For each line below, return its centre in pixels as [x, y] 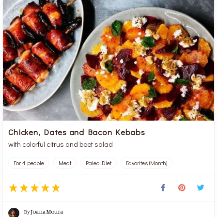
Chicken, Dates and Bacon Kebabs [77, 132]
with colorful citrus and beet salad [61, 144]
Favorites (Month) [147, 163]
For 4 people [29, 163]
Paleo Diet [99, 163]
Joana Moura [47, 212]
